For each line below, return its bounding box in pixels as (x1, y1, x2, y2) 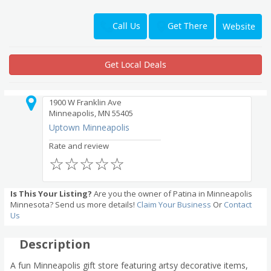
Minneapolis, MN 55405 (49, 108, 134, 119)
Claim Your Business (137, 199, 211, 211)
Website (223, 20, 255, 32)
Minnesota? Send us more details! (10, 199, 137, 211)
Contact (224, 199, 252, 211)
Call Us (113, 20, 140, 32)
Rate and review (49, 140, 109, 152)
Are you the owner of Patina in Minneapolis (92, 188, 252, 200)
